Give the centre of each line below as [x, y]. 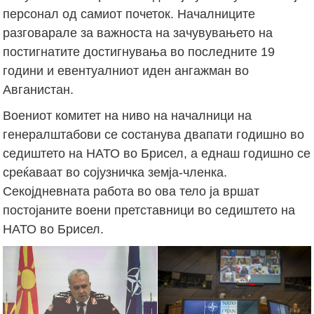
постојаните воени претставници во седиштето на [149, 210]
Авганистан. [39, 89]
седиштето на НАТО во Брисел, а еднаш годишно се [157, 153]
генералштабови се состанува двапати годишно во [154, 134]
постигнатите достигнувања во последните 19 [139, 52]
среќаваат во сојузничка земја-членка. [115, 172]
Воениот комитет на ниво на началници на [128, 115]
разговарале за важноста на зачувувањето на [138, 33]
